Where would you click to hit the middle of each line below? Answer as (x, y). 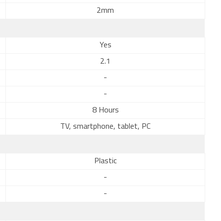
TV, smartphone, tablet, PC (105, 127)
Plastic (105, 161)
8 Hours (105, 110)
